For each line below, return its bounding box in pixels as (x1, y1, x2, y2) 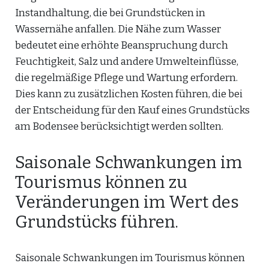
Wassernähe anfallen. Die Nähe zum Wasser (15, 23, 221, 35)
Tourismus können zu (15, 172, 187, 192)
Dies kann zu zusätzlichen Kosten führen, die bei (15, 88, 243, 100)
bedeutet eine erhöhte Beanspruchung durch (15, 39, 228, 52)
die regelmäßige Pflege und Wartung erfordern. (15, 71, 238, 84)
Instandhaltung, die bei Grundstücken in (15, 7, 205, 19)
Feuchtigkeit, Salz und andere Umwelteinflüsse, (15, 55, 238, 68)
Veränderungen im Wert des (15, 192, 239, 212)
